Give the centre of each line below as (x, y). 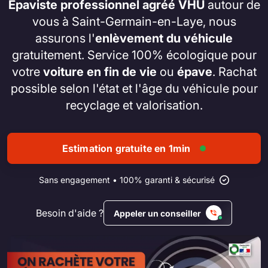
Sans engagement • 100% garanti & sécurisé (127, 180)
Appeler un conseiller (157, 213)
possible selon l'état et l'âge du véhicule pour (134, 88)
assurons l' (65, 38)
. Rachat (234, 71)
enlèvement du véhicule (164, 38)
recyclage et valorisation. (134, 105)
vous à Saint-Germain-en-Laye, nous (134, 21)
